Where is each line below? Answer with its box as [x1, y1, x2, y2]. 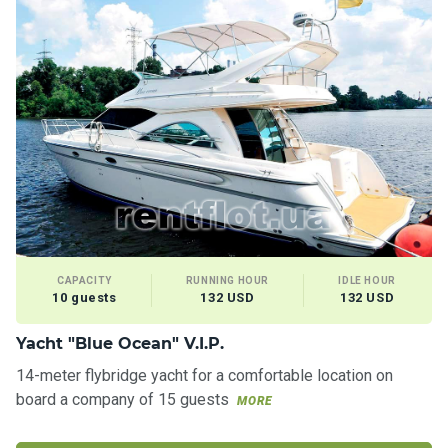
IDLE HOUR [338, 274, 396, 286]
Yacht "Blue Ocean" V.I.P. [16, 333, 224, 353]
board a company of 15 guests [16, 389, 233, 409]
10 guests [52, 289, 117, 305]
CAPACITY [56, 274, 112, 286]
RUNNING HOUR [185, 274, 270, 286]
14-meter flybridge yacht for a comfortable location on [16, 365, 393, 385]
